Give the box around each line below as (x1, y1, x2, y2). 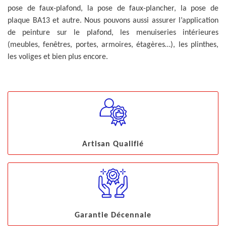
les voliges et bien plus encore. (8, 53, 108, 61)
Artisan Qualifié (82, 140, 144, 148)
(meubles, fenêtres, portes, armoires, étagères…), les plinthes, (8, 41, 218, 49)
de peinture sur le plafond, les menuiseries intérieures (8, 29, 218, 37)
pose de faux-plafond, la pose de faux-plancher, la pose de (8, 5, 218, 13)
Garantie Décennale (75, 211, 151, 219)
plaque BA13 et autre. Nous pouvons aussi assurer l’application (8, 17, 218, 25)
